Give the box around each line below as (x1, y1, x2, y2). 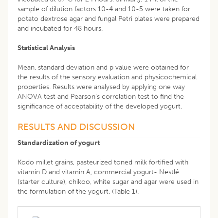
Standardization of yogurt (18, 138, 100, 147)
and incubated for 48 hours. (18, 24, 103, 33)
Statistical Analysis (18, 43, 75, 52)
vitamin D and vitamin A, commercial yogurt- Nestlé (18, 167, 179, 176)
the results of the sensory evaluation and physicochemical (18, 73, 197, 81)
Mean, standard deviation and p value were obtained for (18, 63, 189, 72)
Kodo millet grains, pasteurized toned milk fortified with (18, 158, 188, 166)
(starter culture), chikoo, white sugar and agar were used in (18, 177, 199, 186)
